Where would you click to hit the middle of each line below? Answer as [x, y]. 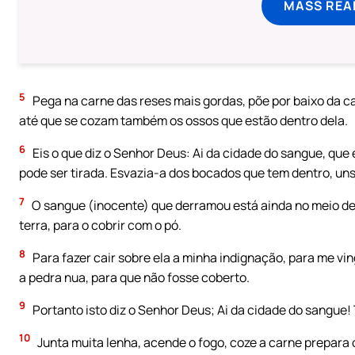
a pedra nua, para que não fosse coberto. [134, 277]
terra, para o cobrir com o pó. [100, 225]
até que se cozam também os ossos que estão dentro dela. [183, 121]
